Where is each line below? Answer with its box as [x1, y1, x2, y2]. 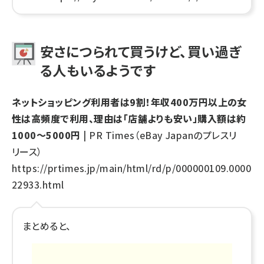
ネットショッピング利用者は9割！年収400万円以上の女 [12, 95, 247, 109]
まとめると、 [22, 219, 71, 233]
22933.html [12, 177, 64, 192]
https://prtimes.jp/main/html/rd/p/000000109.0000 [12, 161, 252, 175]
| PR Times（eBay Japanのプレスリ [80, 128, 237, 142]
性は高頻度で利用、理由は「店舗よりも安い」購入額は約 [12, 111, 246, 126]
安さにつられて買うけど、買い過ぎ [40, 41, 242, 61]
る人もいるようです [40, 60, 156, 80]
